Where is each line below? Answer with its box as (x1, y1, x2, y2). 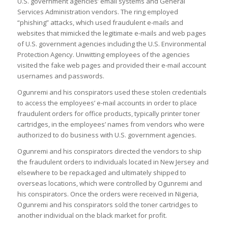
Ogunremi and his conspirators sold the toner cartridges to (17, 200, 198, 210)
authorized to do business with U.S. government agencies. (17, 130, 196, 140)
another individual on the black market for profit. (17, 211, 167, 220)
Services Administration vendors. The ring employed (17, 7, 178, 16)
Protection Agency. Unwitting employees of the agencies (17, 49, 190, 59)
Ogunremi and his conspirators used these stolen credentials (17, 88, 207, 97)
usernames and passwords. (17, 71, 104, 80)
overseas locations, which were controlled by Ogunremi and (17, 179, 202, 188)
